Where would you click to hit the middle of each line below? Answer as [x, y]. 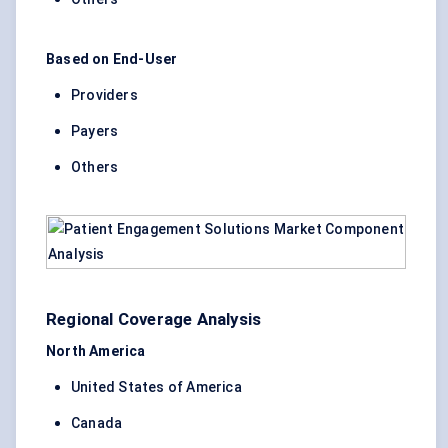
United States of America [156, 387]
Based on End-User [112, 59]
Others [95, 167]
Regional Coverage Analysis [154, 319]
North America [96, 351]
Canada [97, 423]
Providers [104, 95]
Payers [95, 131]
